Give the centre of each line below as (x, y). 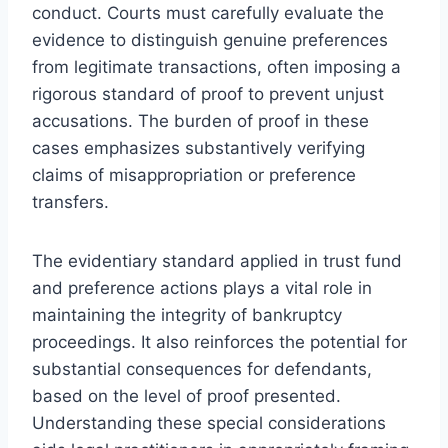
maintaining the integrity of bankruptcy (187, 314)
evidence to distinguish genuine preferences (210, 39)
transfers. (70, 201)
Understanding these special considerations (209, 422)
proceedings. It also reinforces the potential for (219, 341)
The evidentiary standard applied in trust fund (217, 260)
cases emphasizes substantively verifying (198, 147)
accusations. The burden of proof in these (200, 120)
